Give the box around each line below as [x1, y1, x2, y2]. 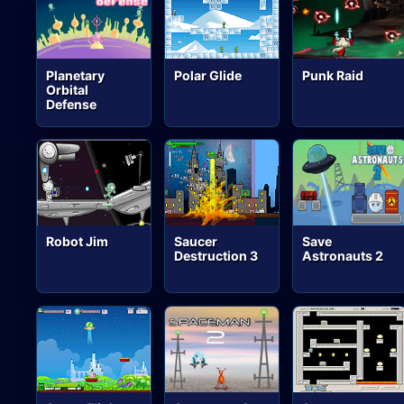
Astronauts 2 [302, 248, 384, 264]
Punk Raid [302, 67, 364, 83]
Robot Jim [46, 234, 109, 250]
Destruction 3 [174, 248, 259, 264]
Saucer [174, 234, 218, 250]
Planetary [46, 67, 106, 83]
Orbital [46, 81, 89, 97]
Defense [46, 96, 97, 112]
